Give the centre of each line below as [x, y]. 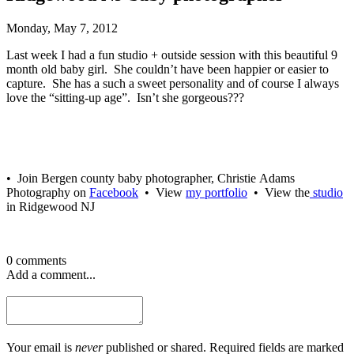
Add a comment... [51, 274]
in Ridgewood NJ [51, 206]
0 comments [36, 260]
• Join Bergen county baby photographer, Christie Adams [151, 178]
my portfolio [217, 192]
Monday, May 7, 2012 [62, 28]
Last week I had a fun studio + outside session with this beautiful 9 [172, 55]
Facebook [114, 192]
